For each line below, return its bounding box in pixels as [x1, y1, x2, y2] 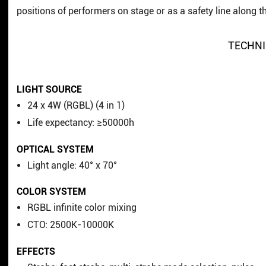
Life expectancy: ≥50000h [27, 117, 135, 129]
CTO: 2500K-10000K [27, 219, 115, 231]
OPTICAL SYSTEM [16, 143, 94, 155]
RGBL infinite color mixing [27, 202, 137, 214]
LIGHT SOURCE [16, 84, 82, 96]
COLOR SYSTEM [16, 186, 86, 198]
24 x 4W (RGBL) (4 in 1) [27, 100, 125, 112]
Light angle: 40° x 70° [27, 159, 118, 171]
